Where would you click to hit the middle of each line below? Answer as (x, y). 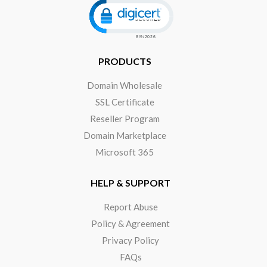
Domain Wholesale (125, 85)
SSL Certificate (125, 102)
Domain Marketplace (125, 135)
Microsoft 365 (125, 152)
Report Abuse (131, 207)
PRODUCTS (125, 61)
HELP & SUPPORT (131, 182)
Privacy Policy (131, 240)
